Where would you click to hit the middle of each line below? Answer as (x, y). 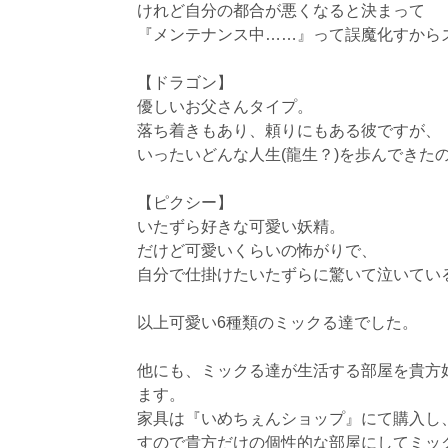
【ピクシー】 (185, 202)
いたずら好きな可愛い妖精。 (241, 226)
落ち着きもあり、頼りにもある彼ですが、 (289, 130)
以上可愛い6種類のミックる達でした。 (277, 322)
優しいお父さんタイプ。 (225, 106)
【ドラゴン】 (185, 82)
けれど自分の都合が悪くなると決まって (281, 10)
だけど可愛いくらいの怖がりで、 (257, 250)
